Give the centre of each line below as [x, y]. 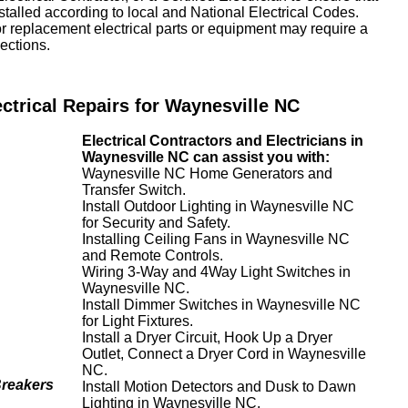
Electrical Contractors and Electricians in [223, 141]
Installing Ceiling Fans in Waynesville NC [216, 239]
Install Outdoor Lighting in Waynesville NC [218, 206]
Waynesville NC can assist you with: [206, 157]
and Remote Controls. [153, 255]
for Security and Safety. [156, 223]
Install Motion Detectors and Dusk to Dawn [219, 387]
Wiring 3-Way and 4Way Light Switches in [216, 272]
